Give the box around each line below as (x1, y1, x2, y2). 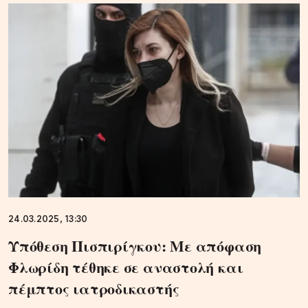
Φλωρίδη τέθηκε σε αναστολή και (8, 256, 243, 279)
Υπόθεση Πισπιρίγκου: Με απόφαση (8, 234, 262, 258)
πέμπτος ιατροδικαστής (8, 277, 179, 300)
